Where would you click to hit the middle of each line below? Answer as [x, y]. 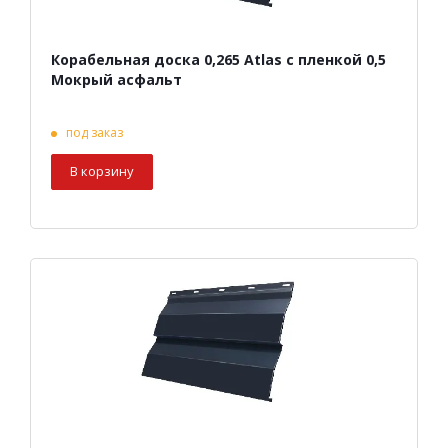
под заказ [94, 133]
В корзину [102, 171]
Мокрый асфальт [116, 80]
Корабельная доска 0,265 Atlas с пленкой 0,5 [218, 60]
